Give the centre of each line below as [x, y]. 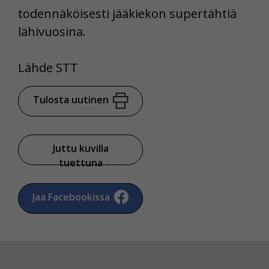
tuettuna [80, 162]
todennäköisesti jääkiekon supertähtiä [127, 13]
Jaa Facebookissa [71, 197]
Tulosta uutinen [71, 99]
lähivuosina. [52, 31]
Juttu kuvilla [80, 148]
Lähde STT [48, 67]
